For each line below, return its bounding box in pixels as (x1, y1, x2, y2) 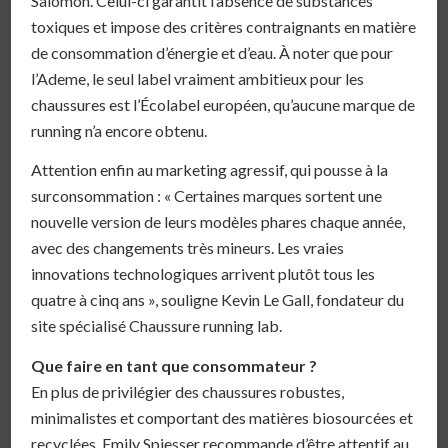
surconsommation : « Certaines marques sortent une (31, 186, 383, 206)
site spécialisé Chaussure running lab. (31, 316, 283, 336)
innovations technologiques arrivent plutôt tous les (31, 264, 376, 284)
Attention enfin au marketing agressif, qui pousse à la (31, 160, 389, 180)
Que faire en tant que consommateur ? (31, 355, 318, 375)
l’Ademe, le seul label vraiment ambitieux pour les (31, 68, 365, 88)
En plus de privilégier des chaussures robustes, (31, 381, 345, 401)
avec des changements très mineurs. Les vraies (31, 238, 345, 258)
